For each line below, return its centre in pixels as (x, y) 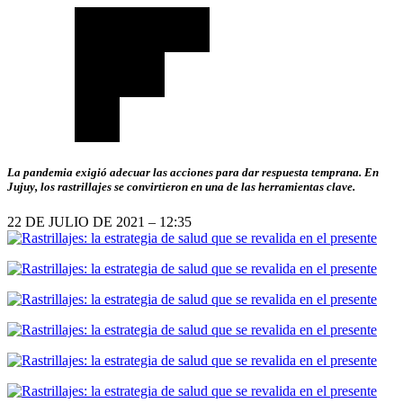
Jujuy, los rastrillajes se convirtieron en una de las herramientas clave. (181, 187)
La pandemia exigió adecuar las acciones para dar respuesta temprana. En (193, 173)
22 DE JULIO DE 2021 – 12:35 (99, 222)
